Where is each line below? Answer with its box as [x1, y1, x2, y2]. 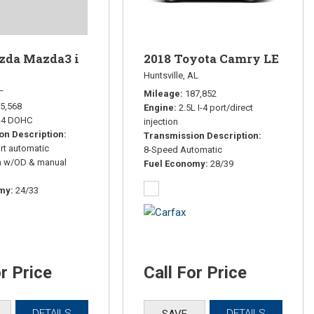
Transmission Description [143, 130, 259, 141]
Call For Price [143, 262, 247, 282]
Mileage [143, 88, 180, 99]
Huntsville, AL [143, 69, 198, 81]
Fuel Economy [143, 158, 205, 169]
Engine [143, 102, 174, 113]
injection [143, 116, 178, 127]
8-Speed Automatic [143, 144, 222, 155]
